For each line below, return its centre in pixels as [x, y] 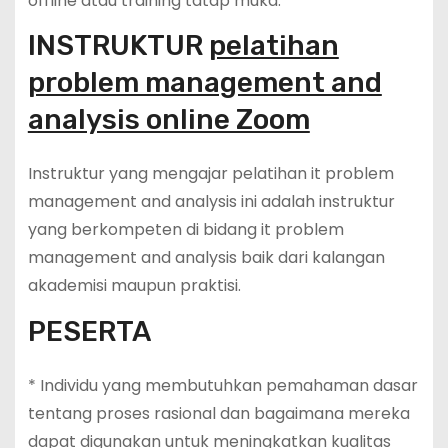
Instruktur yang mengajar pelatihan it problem [210, 174]
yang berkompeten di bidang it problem [185, 230]
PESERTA [89, 332]
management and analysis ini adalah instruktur [211, 202]
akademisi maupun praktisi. [134, 286]
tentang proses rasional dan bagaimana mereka [218, 414]
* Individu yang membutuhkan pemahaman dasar [222, 386]
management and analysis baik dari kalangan [206, 258]
